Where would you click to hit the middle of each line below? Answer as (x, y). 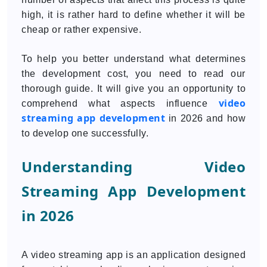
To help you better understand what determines (133, 59)
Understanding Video (133, 167)
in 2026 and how (205, 118)
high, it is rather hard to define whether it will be (133, 15)
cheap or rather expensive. (81, 30)
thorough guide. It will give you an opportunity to (133, 89)
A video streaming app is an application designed (133, 255)
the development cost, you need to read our (133, 74)
